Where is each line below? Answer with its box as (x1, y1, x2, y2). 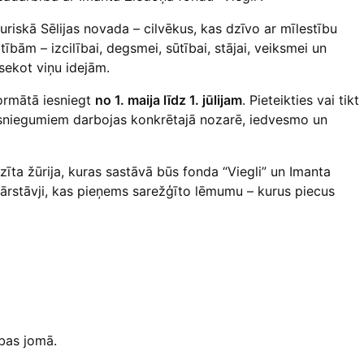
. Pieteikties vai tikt (241, 91, 359, 108)
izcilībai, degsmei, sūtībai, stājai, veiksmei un (50, 39, 327, 56)
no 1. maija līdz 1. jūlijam (94, 91, 242, 108)
